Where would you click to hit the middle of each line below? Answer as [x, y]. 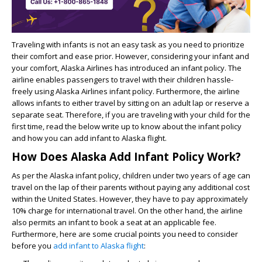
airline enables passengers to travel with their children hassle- [123, 80]
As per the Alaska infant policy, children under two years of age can [131, 175]
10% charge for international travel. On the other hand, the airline [127, 211]
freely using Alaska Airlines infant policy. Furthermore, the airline [126, 91]
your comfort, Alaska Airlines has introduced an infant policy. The [127, 68]
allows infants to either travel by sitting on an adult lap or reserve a [130, 103]
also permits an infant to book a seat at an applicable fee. [114, 222]
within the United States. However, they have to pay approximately [130, 199]
